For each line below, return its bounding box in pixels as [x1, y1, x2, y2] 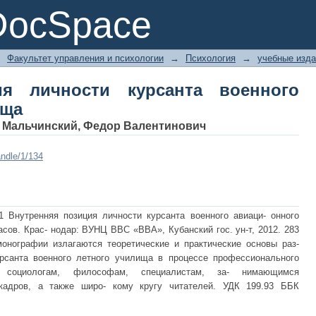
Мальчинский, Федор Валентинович [2, 120, 206, 132]
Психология [186, 53, 236, 63]
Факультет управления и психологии [7, 53, 164, 63]
